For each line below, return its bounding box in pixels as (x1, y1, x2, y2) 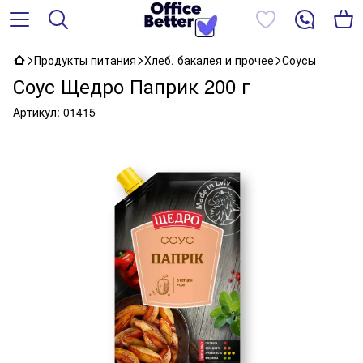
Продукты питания (34, 52, 136, 68)
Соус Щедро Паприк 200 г (13, 71, 250, 100)
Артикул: (13, 104, 60, 120)
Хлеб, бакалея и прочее (144, 52, 274, 68)
